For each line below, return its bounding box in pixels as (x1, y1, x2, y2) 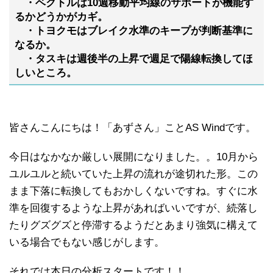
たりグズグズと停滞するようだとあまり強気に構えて (9, 219, 258, 232)
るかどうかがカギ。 (14, 10, 108, 23)
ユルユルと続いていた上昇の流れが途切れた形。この (9, 168, 258, 180)
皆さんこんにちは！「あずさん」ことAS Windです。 (9, 122, 256, 134)
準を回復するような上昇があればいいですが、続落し (9, 202, 258, 214)
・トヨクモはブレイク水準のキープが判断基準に (14, 24, 253, 37)
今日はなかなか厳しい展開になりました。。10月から (9, 151, 258, 163)
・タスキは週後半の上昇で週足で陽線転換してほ (14, 52, 253, 65)
